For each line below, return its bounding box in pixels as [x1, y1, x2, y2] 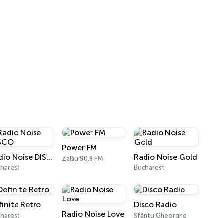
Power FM [61, 143, 97, 152]
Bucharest [134, 164, 165, 171]
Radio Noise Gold [134, 152, 198, 162]
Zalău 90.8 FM [61, 155, 103, 162]
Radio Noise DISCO [46, 152, 53, 162]
